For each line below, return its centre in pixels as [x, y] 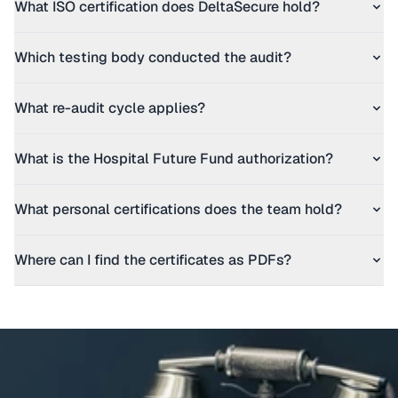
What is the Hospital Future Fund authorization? [174, 159]
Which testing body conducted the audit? [153, 57]
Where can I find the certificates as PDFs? [153, 260]
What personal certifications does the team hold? [178, 209]
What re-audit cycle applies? [110, 108]
